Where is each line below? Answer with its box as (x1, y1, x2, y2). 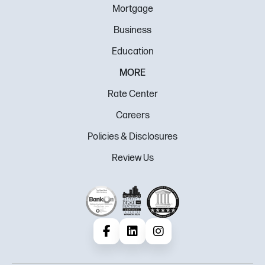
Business (114, 24, 151, 36)
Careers (115, 109, 150, 121)
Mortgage (112, 3, 153, 15)
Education (111, 46, 154, 57)
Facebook (105, 231, 147, 243)
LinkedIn (131, 231, 166, 243)
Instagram (157, 231, 200, 243)
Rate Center (107, 88, 158, 100)
